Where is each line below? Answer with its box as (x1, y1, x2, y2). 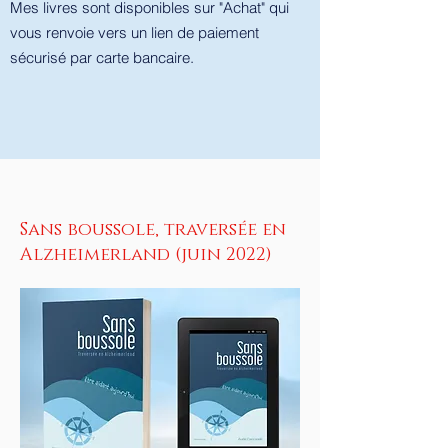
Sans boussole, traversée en (20, 218, 286, 242)
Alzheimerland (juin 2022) (20, 243, 272, 267)
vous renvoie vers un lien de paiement (10, 23, 259, 42)
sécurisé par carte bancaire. (10, 48, 198, 67)
